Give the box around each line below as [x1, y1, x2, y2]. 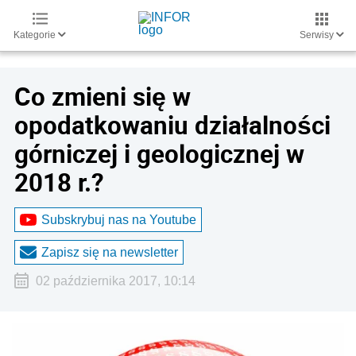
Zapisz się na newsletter [41, 245, 178, 259]
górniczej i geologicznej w [14, 137, 304, 170]
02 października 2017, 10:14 [35, 274, 195, 288]
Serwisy [300, 29, 336, 41]
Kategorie [14, 29, 58, 41]
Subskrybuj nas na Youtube [41, 212, 196, 226]
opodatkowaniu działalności [14, 108, 331, 141]
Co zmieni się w [14, 79, 191, 113]
